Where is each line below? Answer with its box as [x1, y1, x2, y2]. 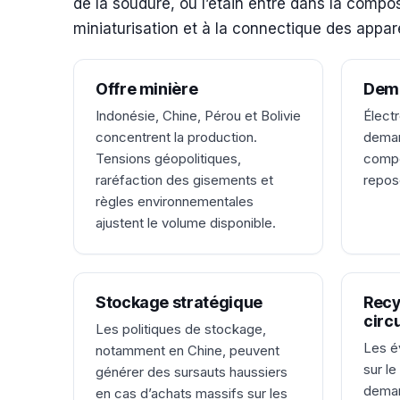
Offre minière [96, 79, 198, 99]
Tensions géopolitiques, [96, 150, 241, 168]
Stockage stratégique [96, 293, 262, 312]
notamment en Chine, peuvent [96, 342, 279, 360]
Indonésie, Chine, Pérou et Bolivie [96, 107, 301, 125]
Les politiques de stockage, [96, 321, 266, 338]
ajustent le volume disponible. [96, 214, 276, 232]
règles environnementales [96, 193, 254, 211]
